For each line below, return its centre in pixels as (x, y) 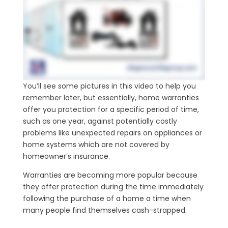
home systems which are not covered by (96, 144)
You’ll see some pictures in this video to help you (109, 86)
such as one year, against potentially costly (100, 121)
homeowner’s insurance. (66, 156)
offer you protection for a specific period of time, (111, 109)
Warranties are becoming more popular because (110, 175)
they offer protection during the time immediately (113, 187)
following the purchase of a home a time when (107, 198)
